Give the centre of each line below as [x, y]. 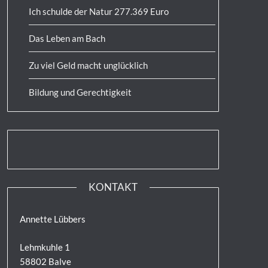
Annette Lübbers [52, 219]
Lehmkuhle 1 [45, 247]
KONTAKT [113, 187]
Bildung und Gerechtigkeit [80, 92]
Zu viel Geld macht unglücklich [88, 66]
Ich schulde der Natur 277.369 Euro [98, 12]
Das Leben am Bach [67, 39]
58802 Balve [45, 261]
